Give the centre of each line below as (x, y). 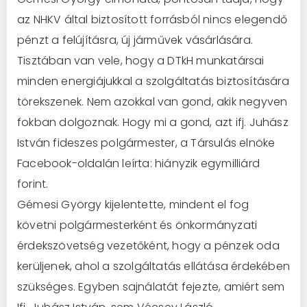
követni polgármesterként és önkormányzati (137, 225)
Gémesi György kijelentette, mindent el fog (133, 204)
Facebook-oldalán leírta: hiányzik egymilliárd (139, 163)
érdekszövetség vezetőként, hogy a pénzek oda (148, 245)
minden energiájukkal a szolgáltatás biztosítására (153, 81)
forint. (33, 184)
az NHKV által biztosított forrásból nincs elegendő (152, 19)
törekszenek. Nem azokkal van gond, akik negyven (152, 101)
